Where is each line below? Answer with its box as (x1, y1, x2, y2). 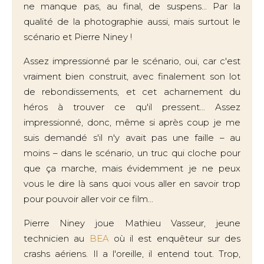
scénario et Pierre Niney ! (24, 31, 132, 42)
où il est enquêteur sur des (108, 233, 240, 244)
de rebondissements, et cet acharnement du (24, 86, 240, 97)
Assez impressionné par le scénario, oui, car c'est (24, 55, 240, 67)
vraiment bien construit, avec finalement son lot (24, 71, 240, 82)
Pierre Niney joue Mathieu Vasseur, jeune (24, 217, 240, 229)
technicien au (24, 233, 90, 244)
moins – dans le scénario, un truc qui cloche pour (24, 147, 240, 159)
